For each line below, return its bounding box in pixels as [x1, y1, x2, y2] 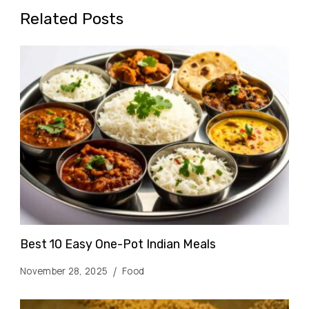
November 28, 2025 [20, 265, 108, 278]
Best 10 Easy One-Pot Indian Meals [20, 237, 216, 252]
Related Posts [20, 9, 123, 29]
